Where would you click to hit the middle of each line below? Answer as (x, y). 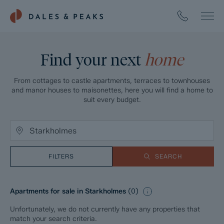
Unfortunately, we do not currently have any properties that (105, 209)
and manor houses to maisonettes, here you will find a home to (112, 90)
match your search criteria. (53, 219)
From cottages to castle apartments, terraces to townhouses (112, 81)
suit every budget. (112, 100)
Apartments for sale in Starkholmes (69, 191)
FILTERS (61, 156)
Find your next (92, 60)
